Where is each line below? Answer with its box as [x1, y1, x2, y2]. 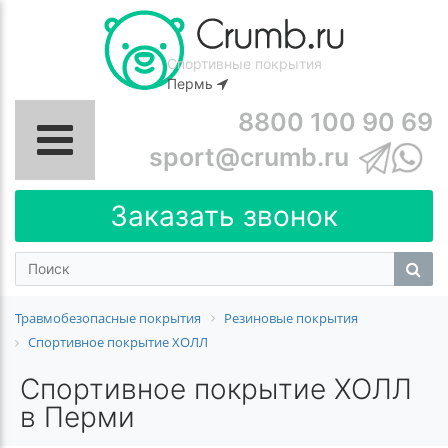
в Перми [20, 399, 135, 434]
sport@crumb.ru [149, 142, 349, 172]
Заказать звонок [110, 198, 338, 233]
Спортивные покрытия [167, 55, 322, 72]
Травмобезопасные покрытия [15, 308, 201, 327]
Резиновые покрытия [224, 308, 358, 327]
